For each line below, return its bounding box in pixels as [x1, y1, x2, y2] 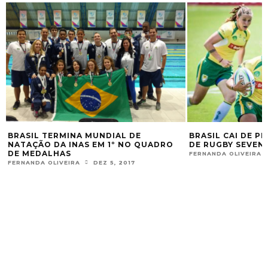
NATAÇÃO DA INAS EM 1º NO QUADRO [5, 140, 171, 150]
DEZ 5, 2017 [90, 159, 133, 166]
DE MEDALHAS [5, 149, 69, 159]
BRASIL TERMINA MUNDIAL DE [5, 131, 139, 141]
